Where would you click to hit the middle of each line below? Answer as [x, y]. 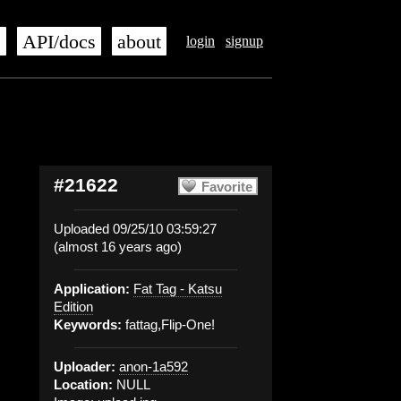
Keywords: [88, 324]
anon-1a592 [154, 367]
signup [244, 41]
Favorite [227, 187]
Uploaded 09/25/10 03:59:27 [135, 229]
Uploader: [85, 367]
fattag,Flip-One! [168, 324]
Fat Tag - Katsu [178, 289]
